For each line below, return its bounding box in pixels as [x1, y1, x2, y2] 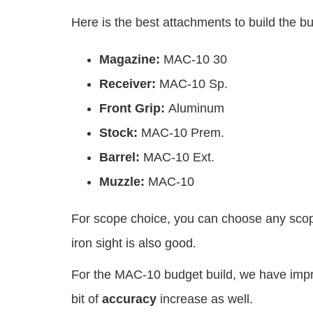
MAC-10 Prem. [141, 126, 224, 140]
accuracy [102, 292, 156, 307]
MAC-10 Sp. [159, 77, 228, 92]
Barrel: [99, 150, 143, 165]
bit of [71, 292, 102, 307]
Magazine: [99, 52, 163, 67]
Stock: [99, 126, 141, 140]
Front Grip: [99, 101, 168, 116]
